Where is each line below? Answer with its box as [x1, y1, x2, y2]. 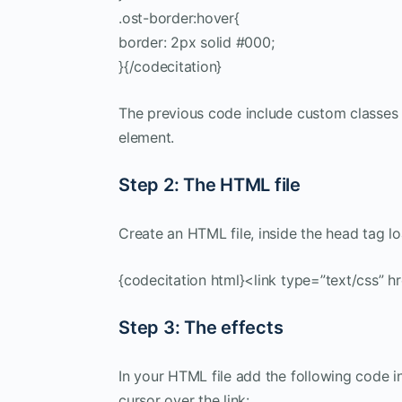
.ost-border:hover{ [118, 8, 240, 27]
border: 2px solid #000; [118, 32, 275, 51]
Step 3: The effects [118, 316, 284, 338]
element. [118, 127, 175, 146]
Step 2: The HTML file [118, 173, 301, 196]
